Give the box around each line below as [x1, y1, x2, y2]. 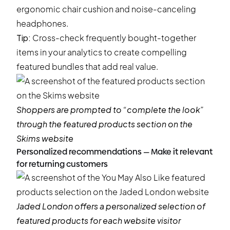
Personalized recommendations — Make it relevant [16, 147, 213, 157]
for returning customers [16, 159, 108, 169]
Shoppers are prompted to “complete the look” [16, 104, 204, 115]
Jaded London [16, 201, 73, 212]
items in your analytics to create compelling [16, 47, 187, 57]
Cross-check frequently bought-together [31, 32, 196, 43]
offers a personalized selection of [73, 201, 205, 212]
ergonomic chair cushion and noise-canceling [16, 4, 196, 14]
